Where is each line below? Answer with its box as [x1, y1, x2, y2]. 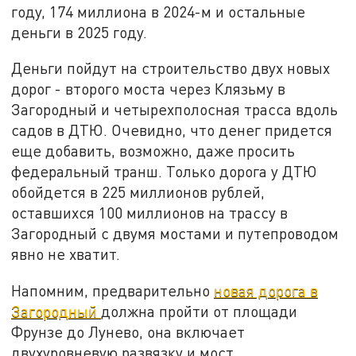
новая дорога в [214, 281, 319, 300]
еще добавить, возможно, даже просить [11, 141, 296, 161]
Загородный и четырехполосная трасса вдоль [11, 100, 339, 119]
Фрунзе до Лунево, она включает [11, 323, 246, 342]
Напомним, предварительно [11, 281, 215, 300]
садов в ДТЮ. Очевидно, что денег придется [11, 121, 333, 140]
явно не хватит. [11, 245, 121, 264]
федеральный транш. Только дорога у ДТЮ [11, 162, 318, 181]
